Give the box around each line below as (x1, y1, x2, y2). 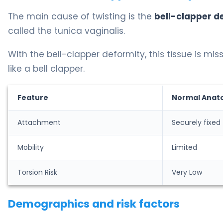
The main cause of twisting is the (8, 10, 154, 23)
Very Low (172, 167, 202, 178)
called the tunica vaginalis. (8, 25, 125, 37)
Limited (172, 142, 197, 153)
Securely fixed (172, 117, 221, 128)
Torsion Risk (17, 167, 57, 178)
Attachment (17, 117, 61, 128)
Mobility (17, 142, 44, 153)
